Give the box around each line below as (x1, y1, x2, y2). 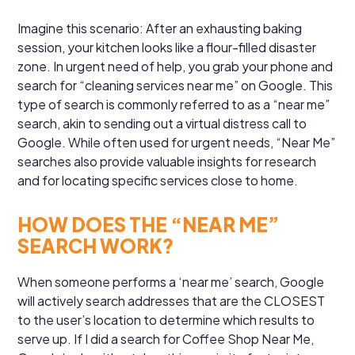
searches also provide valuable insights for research (17, 152, 317, 170)
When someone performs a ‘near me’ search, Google (17, 273, 325, 290)
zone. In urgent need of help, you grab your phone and (17, 57, 334, 74)
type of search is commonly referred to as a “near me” (17, 95, 330, 113)
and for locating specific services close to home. (17, 171, 299, 189)
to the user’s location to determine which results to (17, 311, 315, 328)
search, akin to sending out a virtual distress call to (17, 114, 307, 132)
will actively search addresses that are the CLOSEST (17, 292, 326, 309)
